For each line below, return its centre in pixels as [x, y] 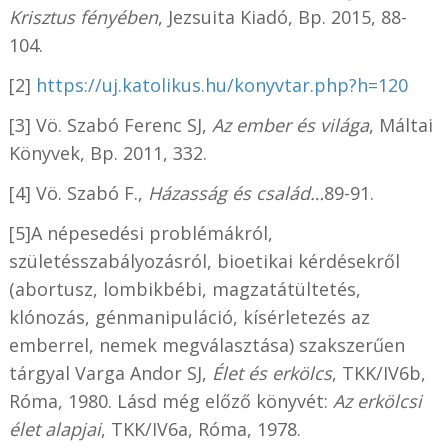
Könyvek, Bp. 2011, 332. [107, 153]
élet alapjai [54, 429]
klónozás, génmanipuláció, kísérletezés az [189, 317]
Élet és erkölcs [271, 373]
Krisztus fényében [83, 17]
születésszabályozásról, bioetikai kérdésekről [204, 261]
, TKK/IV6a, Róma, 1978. [200, 429]
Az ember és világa [290, 125]
